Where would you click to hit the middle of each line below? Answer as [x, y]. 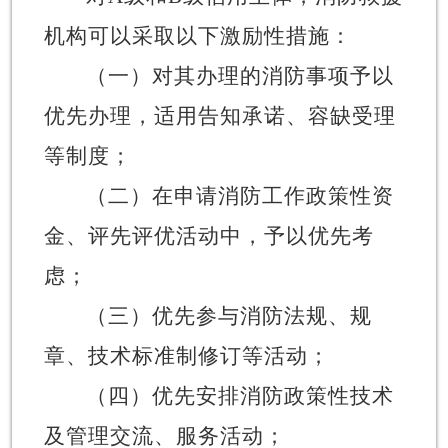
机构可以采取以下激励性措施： [197, 35]
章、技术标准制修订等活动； [186, 355]
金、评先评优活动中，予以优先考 [208, 235]
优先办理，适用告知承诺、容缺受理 [219, 115]
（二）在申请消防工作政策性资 [239, 195]
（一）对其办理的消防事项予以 [239, 75]
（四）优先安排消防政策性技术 [239, 395]
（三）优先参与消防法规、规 [228, 315]
